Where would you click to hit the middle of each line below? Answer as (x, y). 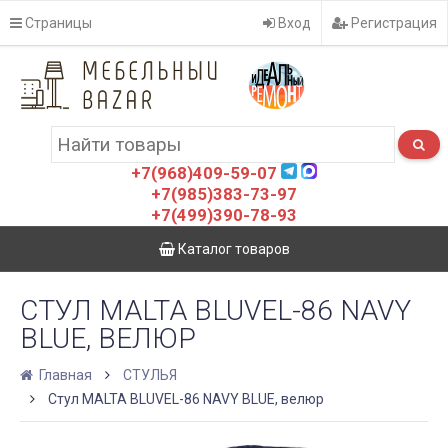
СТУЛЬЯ (150, 375)
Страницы (57, 23)
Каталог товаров (232, 249)
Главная (64, 375)
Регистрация (392, 23)
